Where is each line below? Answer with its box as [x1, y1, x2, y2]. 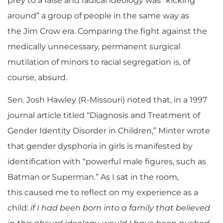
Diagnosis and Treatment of [90, 111, 200, 120]
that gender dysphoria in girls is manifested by [7, 141, 193, 151]
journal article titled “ [7, 111, 90, 120]
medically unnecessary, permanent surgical [7, 42, 180, 52]
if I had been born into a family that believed [30, 203, 210, 213]
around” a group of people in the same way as [7, 11, 189, 21]
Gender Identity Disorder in [7, 126, 118, 136]
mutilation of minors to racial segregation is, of [7, 57, 190, 67]
